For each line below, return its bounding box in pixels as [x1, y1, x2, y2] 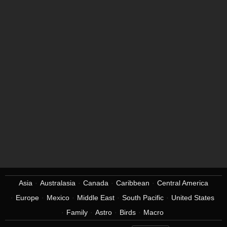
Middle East [77, 194, 115, 202]
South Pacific [122, 194, 164, 202]
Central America [157, 179, 208, 187]
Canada [83, 179, 108, 187]
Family [66, 208, 88, 216]
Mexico [46, 194, 69, 202]
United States [171, 194, 214, 202]
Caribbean [116, 179, 149, 187]
